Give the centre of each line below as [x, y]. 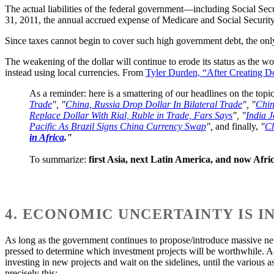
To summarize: [59, 160]
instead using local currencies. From [75, 73]
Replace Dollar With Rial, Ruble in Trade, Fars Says [131, 116]
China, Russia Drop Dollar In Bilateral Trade [154, 105]
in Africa [47, 138]
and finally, [238, 127]
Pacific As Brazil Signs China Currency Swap [118, 127]
